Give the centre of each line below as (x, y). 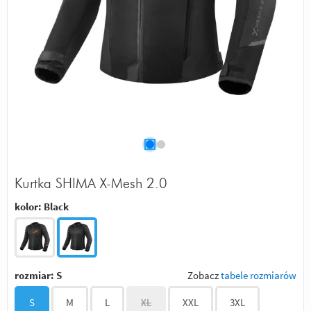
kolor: (29, 206)
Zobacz (204, 275)
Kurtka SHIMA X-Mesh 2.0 (91, 184)
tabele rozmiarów (259, 275)
